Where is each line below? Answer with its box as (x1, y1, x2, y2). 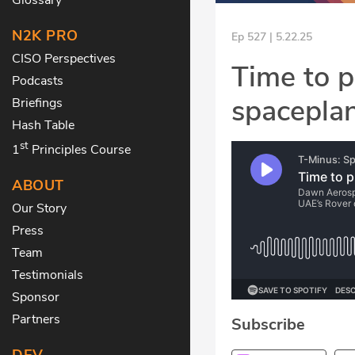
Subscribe (231, 314, 305, 336)
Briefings (12, 94, 63, 112)
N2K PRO (12, 25, 78, 45)
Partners (12, 311, 60, 329)
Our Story (12, 200, 67, 218)
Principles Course (29, 141, 131, 159)
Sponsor (12, 288, 59, 307)
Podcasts (12, 71, 63, 90)
